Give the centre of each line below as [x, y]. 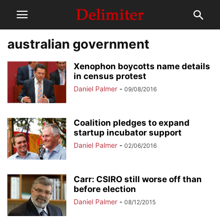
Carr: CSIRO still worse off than [138, 179]
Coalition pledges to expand [132, 123]
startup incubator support [128, 133]
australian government [78, 44]
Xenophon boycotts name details [142, 66]
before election [105, 189]
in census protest [110, 76]
